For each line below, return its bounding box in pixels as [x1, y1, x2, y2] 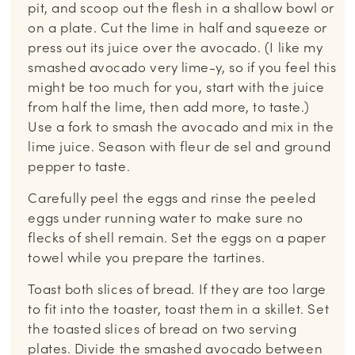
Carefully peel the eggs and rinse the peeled [28, 189, 316, 207]
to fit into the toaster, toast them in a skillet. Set [28, 300, 330, 318]
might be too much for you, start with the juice [28, 78, 325, 96]
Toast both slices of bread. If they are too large [28, 280, 326, 298]
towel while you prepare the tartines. [28, 248, 265, 266]
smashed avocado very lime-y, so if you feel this [28, 58, 337, 76]
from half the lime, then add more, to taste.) [28, 97, 310, 116]
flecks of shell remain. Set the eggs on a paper [28, 228, 326, 246]
